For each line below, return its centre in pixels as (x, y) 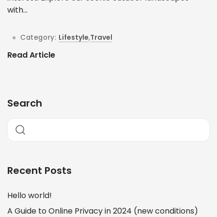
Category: (39, 37)
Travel (101, 37)
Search (25, 103)
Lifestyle (74, 37)
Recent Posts (39, 170)
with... (17, 10)
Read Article (31, 55)
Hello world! (30, 195)
